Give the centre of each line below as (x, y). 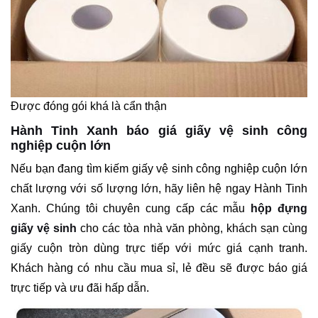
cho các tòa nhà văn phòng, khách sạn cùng (192, 228)
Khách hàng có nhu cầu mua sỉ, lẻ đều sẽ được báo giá (159, 268)
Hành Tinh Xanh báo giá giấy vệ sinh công (159, 130)
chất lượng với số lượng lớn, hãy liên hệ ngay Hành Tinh (159, 188)
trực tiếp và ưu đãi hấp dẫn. (80, 287)
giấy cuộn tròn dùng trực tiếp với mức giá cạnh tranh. (159, 248)
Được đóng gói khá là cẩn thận (89, 106)
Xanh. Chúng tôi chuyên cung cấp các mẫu (131, 208)
